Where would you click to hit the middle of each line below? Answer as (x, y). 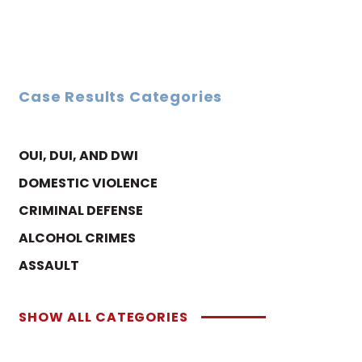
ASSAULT (49, 265)
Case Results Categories (121, 96)
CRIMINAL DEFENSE (81, 210)
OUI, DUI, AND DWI (78, 155)
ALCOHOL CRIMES (77, 238)
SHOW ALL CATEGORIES (104, 317)
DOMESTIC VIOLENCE (88, 183)
